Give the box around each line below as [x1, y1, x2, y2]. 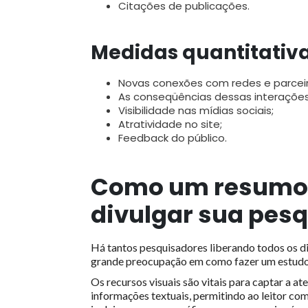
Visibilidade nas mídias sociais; [118, 103, 274, 118]
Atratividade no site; [118, 117, 222, 132]
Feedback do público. [118, 131, 227, 146]
